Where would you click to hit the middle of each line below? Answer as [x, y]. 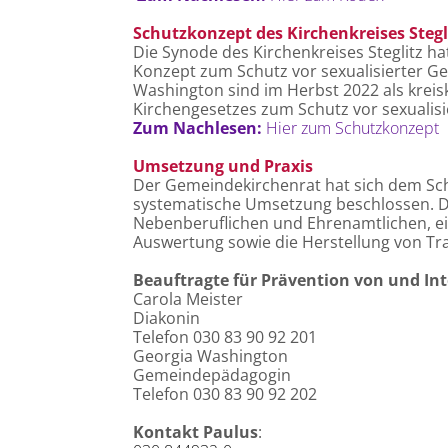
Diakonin [166, 318]
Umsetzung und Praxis [223, 166]
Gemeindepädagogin [212, 375]
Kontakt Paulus [195, 432]
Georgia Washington [210, 356]
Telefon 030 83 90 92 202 [225, 394]
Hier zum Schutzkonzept [350, 128]
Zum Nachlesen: [197, 128]
